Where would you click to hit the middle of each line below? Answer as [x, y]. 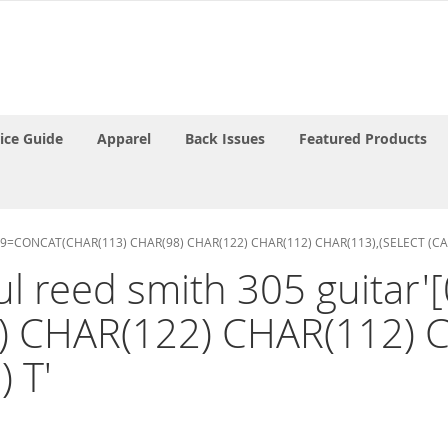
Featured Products [363, 138]
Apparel [124, 138]
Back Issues [225, 138]
